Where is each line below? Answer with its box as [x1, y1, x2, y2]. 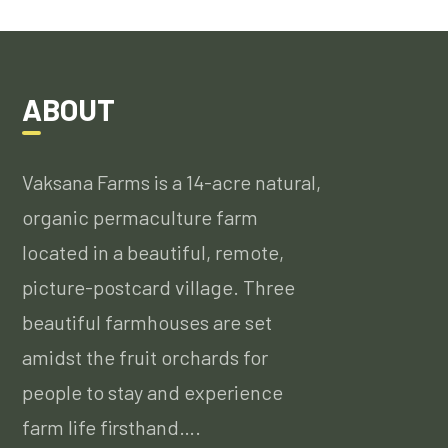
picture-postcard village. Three [22, 274, 296, 299]
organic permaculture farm [22, 204, 259, 229]
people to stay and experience [22, 379, 284, 404]
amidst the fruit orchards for [22, 344, 269, 369]
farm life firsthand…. [22, 414, 202, 439]
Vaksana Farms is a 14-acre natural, [22, 169, 322, 194]
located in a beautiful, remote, [22, 239, 285, 264]
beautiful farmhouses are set [22, 309, 273, 334]
